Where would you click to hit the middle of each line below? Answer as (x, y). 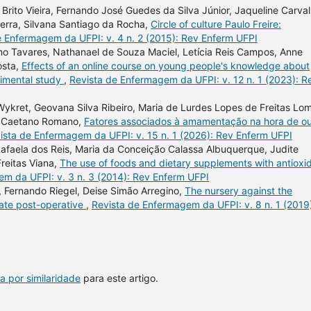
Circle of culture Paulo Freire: (216, 24)
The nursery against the (238, 190)
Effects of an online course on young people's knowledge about (166, 65)
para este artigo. (119, 278)
